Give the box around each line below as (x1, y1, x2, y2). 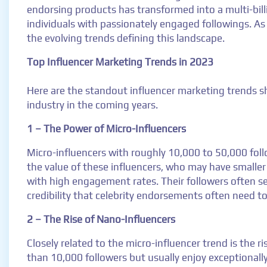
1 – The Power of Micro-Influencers (27, 123, 186, 135)
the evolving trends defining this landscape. (27, 32, 225, 44)
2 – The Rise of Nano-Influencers (27, 213, 175, 225)
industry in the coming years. (27, 99, 158, 111)
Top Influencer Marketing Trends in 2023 (27, 56, 213, 68)
